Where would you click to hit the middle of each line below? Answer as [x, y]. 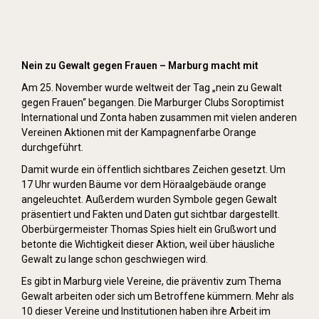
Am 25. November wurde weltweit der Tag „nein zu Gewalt [152, 87]
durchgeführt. [52, 147]
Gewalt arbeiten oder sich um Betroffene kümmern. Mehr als [158, 296]
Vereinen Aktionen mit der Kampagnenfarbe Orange [139, 132]
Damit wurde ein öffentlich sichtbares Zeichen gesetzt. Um [153, 169]
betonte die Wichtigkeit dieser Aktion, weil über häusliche [148, 244]
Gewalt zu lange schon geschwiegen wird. [115, 259]
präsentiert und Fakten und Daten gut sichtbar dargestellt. [151, 214]
